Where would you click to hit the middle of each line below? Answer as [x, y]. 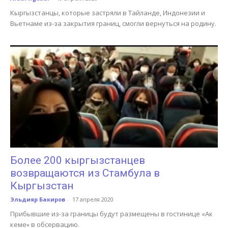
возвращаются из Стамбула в [85, 173]
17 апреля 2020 [93, 199]
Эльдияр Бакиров [38, 199]
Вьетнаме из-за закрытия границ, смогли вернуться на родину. [113, 23]
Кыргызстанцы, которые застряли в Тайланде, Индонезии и [108, 12]
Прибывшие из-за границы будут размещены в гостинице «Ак [111, 214]
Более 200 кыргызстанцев [78, 161]
